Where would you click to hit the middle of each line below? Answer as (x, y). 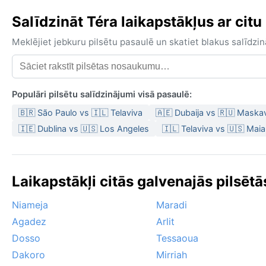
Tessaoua (177, 238)
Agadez (29, 222)
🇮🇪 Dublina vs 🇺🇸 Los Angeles (84, 129)
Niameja (30, 205)
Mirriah (172, 255)
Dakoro (28, 255)
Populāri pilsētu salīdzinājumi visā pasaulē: (102, 95)
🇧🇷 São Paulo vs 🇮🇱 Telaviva (80, 113)
